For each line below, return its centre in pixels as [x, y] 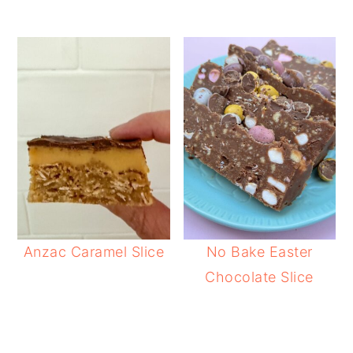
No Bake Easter [259, 252]
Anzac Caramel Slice [94, 252]
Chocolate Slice [259, 277]
